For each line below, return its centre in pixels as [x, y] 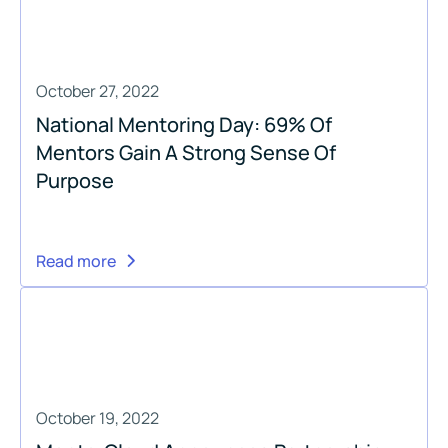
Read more [76, 260]
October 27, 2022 [97, 90]
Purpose [75, 180]
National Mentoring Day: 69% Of [184, 124]
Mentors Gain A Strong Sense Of [186, 152]
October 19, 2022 [97, 417]
